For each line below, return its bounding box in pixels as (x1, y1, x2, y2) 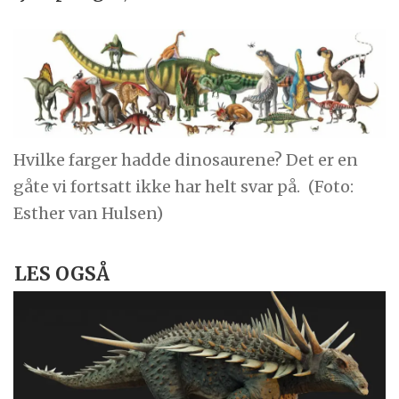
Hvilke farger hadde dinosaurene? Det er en (13, 149, 359, 170)
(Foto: (308, 175, 354, 197)
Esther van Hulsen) (13, 202, 164, 224)
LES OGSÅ (13, 261, 110, 286)
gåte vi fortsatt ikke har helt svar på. (13, 175, 301, 197)
